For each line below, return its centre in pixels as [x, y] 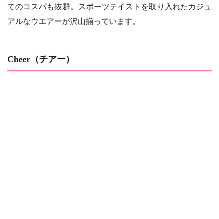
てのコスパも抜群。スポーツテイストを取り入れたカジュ [109, 6]
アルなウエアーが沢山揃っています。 [74, 21]
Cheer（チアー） [41, 59]
